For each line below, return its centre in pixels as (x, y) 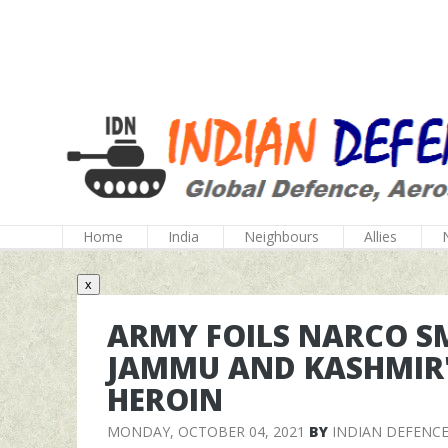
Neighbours (281, 236)
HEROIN (165, 399)
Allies (380, 236)
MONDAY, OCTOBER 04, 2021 (206, 431)
